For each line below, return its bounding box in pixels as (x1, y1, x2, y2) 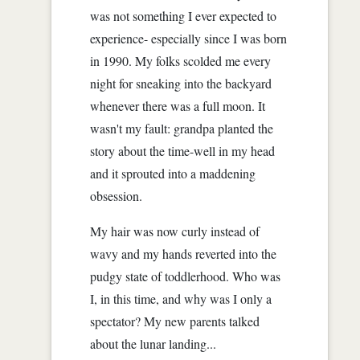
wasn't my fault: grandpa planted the (90, 119, 273, 137)
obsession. (90, 186, 142, 204)
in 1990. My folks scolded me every (90, 51, 271, 69)
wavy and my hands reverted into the (90, 244, 276, 262)
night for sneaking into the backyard (90, 74, 272, 92)
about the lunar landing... (90, 334, 216, 352)
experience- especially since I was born (90, 29, 287, 47)
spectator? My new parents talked (90, 312, 260, 329)
